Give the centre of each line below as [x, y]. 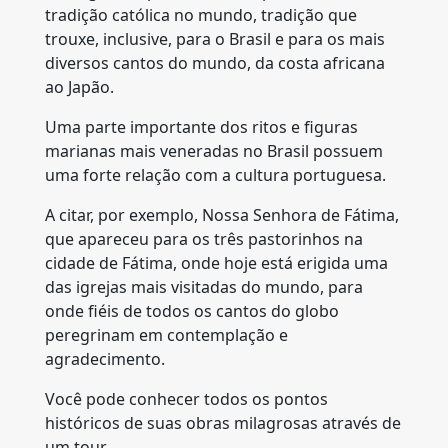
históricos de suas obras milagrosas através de [223, 423]
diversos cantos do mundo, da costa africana [215, 63]
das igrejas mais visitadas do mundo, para [204, 287]
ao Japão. [79, 87]
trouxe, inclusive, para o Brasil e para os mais [215, 39]
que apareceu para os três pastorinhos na [204, 239]
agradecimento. [107, 359]
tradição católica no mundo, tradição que [201, 15]
